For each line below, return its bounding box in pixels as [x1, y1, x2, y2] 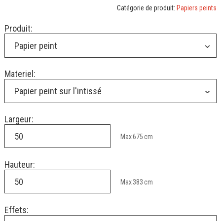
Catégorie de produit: [117, 3, 177, 12]
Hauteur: [4, 159, 35, 170]
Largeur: [4, 114, 34, 125]
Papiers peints [177, 3, 217, 12]
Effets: [4, 205, 29, 216]
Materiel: [4, 68, 36, 79]
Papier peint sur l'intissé [14, 85, 102, 96]
